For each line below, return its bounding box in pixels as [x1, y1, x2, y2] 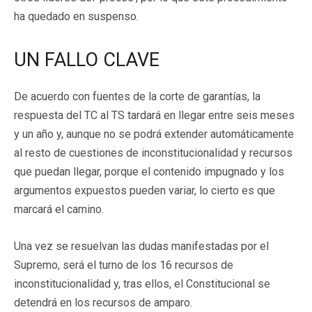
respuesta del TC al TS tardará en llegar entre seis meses [14, 108, 295, 122]
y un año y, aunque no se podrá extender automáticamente [14, 127, 294, 141]
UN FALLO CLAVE [14, 48, 159, 71]
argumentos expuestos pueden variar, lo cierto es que [14, 183, 275, 197]
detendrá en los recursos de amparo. [14, 295, 192, 309]
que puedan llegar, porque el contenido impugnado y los [14, 164, 284, 178]
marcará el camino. [14, 202, 104, 216]
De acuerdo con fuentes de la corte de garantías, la [14, 89, 260, 103]
